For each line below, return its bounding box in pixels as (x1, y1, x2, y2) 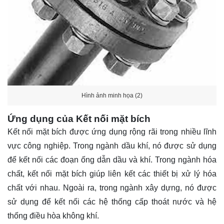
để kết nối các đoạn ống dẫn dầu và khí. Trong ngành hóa (7, 155, 216, 164)
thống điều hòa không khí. (7, 211, 99, 220)
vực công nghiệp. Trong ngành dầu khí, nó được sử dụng (7, 141, 216, 150)
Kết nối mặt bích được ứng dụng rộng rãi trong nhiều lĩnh (7, 127, 216, 136)
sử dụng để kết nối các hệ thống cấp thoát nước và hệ (7, 197, 216, 206)
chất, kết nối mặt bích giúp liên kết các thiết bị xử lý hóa (7, 169, 216, 178)
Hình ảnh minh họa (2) (81, 91, 142, 99)
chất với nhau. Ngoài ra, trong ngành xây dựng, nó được (7, 183, 216, 192)
